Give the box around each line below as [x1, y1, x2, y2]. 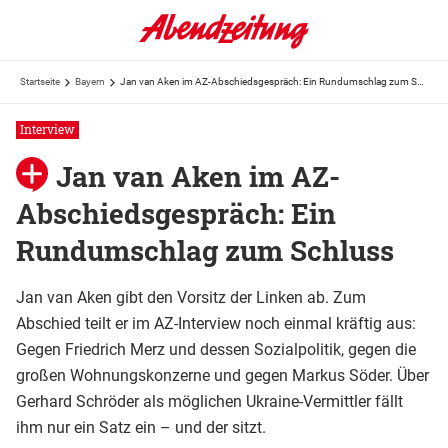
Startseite [20, 76, 60, 87]
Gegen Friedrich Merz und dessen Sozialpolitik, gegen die [16, 339, 416, 359]
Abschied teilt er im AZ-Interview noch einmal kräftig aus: [16, 313, 416, 333]
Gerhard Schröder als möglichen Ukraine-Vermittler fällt [16, 391, 403, 411]
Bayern [75, 76, 105, 87]
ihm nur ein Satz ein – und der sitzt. [16, 417, 266, 437]
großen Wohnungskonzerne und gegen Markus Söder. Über [16, 365, 429, 385]
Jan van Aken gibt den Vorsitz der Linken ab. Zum [16, 287, 366, 307]
